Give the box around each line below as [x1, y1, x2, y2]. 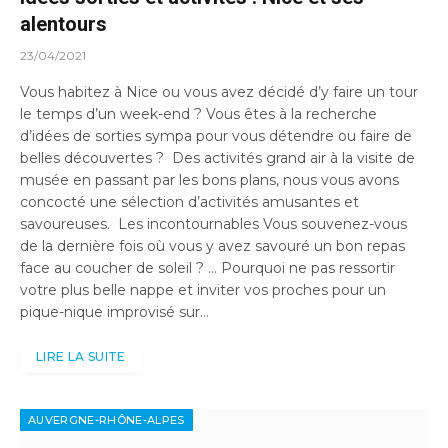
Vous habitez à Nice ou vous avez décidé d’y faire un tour [20, 83, 418, 102]
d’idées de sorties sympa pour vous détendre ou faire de [20, 127, 412, 146]
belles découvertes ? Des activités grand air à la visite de [20, 149, 415, 168]
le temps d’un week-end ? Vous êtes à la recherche [20, 105, 377, 124]
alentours [20, 12, 107, 37]
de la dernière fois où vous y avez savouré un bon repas [20, 237, 405, 256]
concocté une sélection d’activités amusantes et [20, 193, 359, 212]
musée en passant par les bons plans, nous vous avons [20, 171, 399, 190]
